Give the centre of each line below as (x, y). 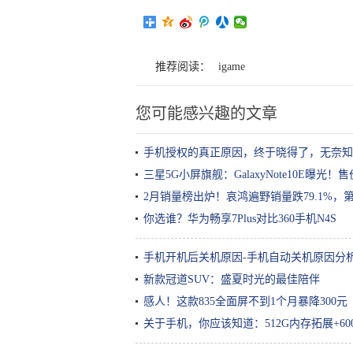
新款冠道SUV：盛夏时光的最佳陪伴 (232, 279)
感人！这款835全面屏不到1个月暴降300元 (245, 301)
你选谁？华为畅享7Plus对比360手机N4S (240, 219)
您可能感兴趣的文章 (206, 113)
